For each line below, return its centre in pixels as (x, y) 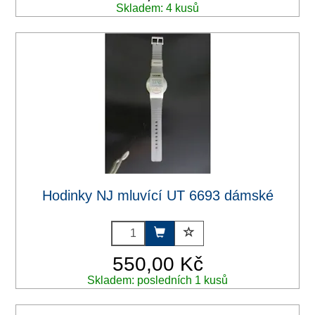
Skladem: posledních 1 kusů (157, 280)
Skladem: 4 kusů (157, 8)
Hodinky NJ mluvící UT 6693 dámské (157, 195)
